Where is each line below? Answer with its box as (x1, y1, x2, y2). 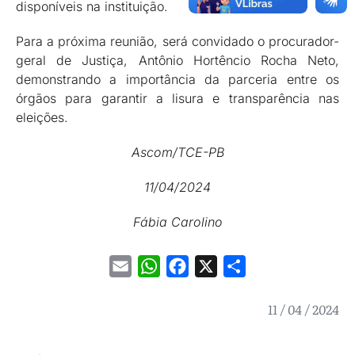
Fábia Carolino (132, 214, 223, 231)
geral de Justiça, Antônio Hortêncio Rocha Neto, (16, 52, 339, 69)
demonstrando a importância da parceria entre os (16, 71, 339, 88)
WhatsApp (160, 258, 221, 275)
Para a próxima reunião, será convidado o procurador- (16, 33, 339, 50)
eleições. (16, 109, 68, 126)
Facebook (189, 258, 246, 275)
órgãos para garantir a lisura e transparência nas (16, 90, 339, 107)
